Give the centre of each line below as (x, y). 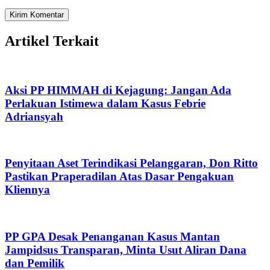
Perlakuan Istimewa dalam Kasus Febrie (105, 104)
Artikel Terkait (52, 41)
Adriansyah (34, 117)
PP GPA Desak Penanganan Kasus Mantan (112, 236)
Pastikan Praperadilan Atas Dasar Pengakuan (119, 177)
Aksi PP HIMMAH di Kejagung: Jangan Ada (118, 90)
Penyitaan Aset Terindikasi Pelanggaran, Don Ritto (131, 163)
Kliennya (27, 190)
